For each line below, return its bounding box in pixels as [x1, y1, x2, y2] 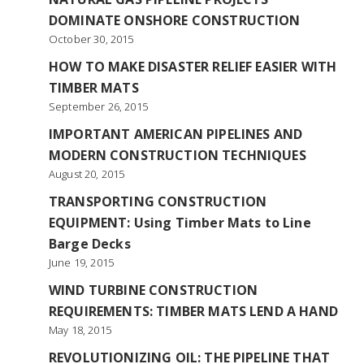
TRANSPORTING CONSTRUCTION [49, 193, 267, 210]
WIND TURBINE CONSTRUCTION [49, 281, 258, 299]
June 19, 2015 [49, 255, 115, 270]
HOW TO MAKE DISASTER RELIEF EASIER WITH [49, 58, 337, 76]
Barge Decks [49, 235, 131, 253]
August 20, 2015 [49, 167, 125, 181]
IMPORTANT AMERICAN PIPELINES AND [49, 125, 303, 143]
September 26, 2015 [49, 99, 148, 114]
